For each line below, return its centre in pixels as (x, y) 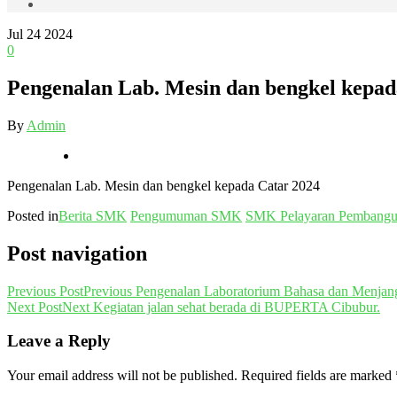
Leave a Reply (59, 341)
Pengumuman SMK (186, 215)
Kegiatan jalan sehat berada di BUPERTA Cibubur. (237, 307)
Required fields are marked (316, 376)
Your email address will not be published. (122, 376)
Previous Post (45, 291)
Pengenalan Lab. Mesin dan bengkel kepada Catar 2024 (163, 185)
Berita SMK (93, 215)
